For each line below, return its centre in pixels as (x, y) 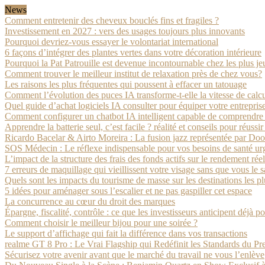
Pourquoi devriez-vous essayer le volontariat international (112, 42)
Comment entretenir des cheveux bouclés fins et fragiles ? (112, 20)
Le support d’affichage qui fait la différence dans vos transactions (126, 233)
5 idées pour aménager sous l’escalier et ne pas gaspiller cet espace (128, 191)
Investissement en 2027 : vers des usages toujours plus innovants (125, 31)
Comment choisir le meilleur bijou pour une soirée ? (101, 223)
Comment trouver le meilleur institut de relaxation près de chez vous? (133, 74)
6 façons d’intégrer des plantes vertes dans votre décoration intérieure (133, 52)
